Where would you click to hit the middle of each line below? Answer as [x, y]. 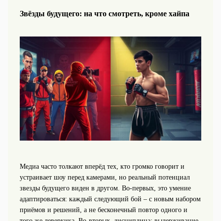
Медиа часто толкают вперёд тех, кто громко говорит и [102, 167]
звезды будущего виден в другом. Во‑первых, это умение [105, 188]
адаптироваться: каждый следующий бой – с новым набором [110, 199]
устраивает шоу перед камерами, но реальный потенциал [105, 178]
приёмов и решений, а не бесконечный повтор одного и [103, 210]
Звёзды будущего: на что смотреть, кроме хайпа [104, 14]
